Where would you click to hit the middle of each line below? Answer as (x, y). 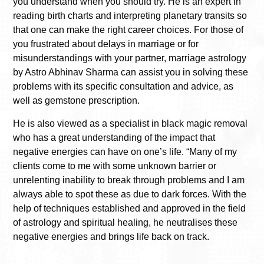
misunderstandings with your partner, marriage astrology (130, 58)
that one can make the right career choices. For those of (128, 30)
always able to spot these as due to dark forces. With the (130, 194)
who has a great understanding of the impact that (114, 137)
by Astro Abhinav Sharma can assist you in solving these (131, 72)
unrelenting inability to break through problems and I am (129, 180)
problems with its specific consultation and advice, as (123, 87)
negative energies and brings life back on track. (111, 236)
